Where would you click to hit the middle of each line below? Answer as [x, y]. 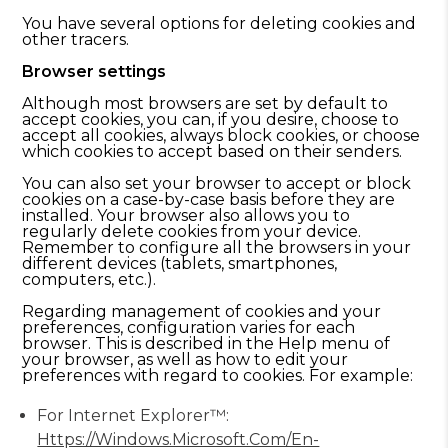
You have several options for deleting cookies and [219, 23]
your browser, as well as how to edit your [185, 359]
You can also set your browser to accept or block [217, 183]
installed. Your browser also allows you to [186, 215]
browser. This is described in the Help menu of [206, 343]
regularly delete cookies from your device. [192, 231]
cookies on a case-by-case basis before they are [209, 199]
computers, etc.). [89, 279]
